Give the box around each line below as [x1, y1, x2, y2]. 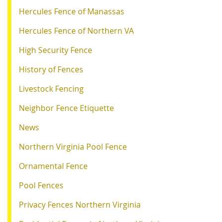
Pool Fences [19, 179, 63, 191]
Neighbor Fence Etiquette [19, 102, 114, 113]
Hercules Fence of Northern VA [19, 25, 134, 36]
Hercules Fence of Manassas [19, 5, 124, 17]
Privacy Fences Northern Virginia [19, 199, 141, 210]
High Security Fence [19, 44, 92, 55]
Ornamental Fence [19, 160, 88, 171]
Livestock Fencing [19, 83, 84, 94]
